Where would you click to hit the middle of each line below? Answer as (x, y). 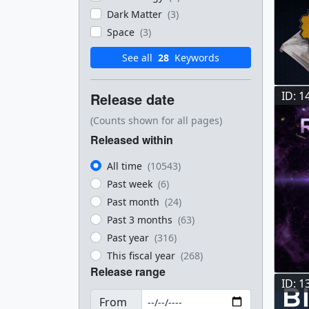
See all (139, 58)
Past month (134, 202)
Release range (128, 271)
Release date (132, 99)
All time (126, 166)
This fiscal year (142, 256)
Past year (129, 238)
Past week (131, 184)
